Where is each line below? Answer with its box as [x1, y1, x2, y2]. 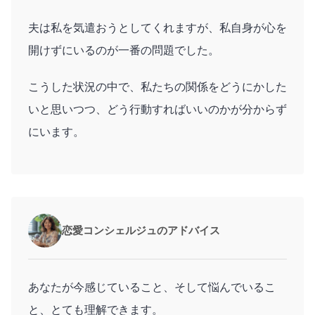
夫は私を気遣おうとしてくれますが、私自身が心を [28, 21, 287, 34]
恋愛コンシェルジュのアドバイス [62, 224, 220, 237]
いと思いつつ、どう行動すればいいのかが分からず [28, 103, 287, 115]
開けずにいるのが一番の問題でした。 [28, 44, 219, 56]
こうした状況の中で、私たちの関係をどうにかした [28, 80, 287, 93]
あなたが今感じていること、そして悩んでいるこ [28, 281, 276, 293]
